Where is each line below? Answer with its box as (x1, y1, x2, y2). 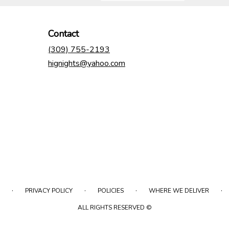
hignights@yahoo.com (48, 58, 125, 70)
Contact (48, 28, 79, 40)
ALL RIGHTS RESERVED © (77, 203, 152, 212)
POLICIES (97, 187, 124, 195)
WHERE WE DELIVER (148, 187, 209, 195)
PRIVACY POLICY (25, 187, 73, 195)
